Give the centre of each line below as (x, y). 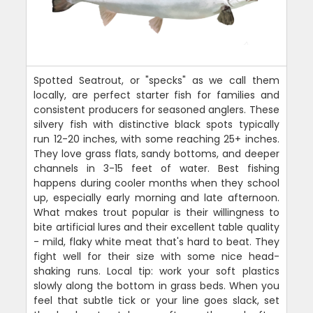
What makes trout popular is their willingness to (156, 212)
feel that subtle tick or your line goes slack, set (156, 300)
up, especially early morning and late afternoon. (156, 198)
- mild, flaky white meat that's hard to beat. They (156, 242)
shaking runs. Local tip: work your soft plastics (156, 271)
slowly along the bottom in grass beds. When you (156, 286)
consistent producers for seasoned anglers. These (156, 110)
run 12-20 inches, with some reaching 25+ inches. (156, 139)
